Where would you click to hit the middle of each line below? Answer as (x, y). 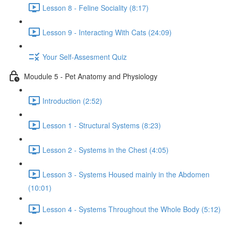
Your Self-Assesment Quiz (85, 56)
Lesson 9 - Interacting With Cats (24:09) (107, 32)
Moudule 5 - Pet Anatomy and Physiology (91, 76)
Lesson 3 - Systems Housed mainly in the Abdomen (126, 174)
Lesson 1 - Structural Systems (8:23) (102, 125)
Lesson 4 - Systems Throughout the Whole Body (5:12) (132, 209)
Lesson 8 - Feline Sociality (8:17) (96, 7)
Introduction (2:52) (72, 100)
